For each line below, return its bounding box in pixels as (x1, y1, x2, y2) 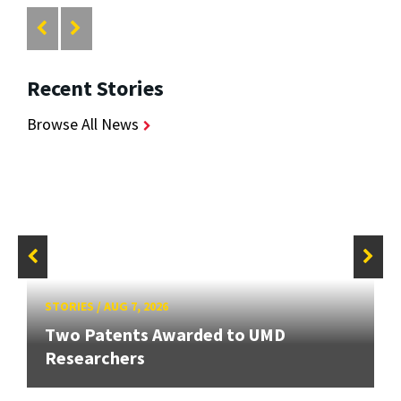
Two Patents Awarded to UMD (45, 323, 286, 346)
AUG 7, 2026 (104, 298, 168, 315)
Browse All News (27, 114, 139, 135)
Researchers (45, 346, 145, 370)
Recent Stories (27, 74, 164, 103)
